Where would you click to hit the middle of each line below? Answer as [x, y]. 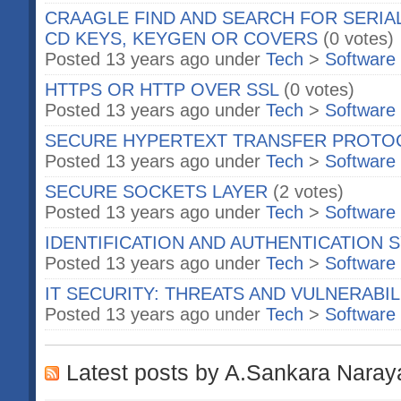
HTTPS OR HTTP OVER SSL [162, 90]
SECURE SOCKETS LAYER [156, 192]
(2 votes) [308, 192]
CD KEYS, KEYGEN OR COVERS [184, 38]
